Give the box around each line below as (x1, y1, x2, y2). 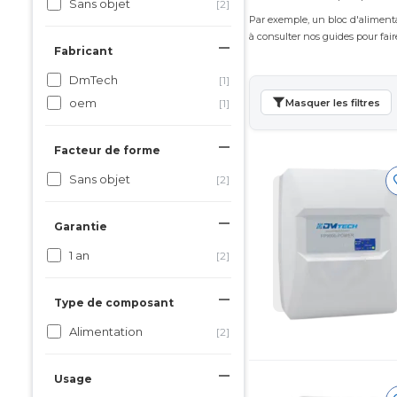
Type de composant (54, 296, 174, 309)
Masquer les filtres (285, 96, 380, 109)
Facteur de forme (54, 144, 160, 157)
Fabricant (54, 44, 113, 58)
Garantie (54, 220, 107, 233)
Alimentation (69, 324, 143, 339)
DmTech (69, 73, 118, 87)
